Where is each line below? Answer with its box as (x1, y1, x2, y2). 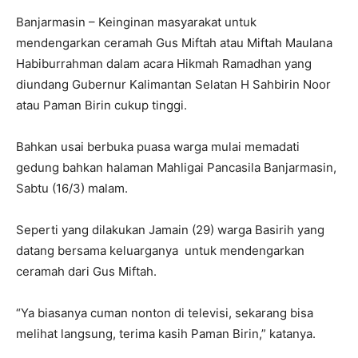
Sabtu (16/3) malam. (16, 181, 128, 197)
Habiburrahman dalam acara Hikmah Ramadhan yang (16, 56, 312, 72)
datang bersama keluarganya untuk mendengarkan (16, 243, 304, 259)
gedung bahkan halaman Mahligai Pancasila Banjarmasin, (16, 160, 336, 176)
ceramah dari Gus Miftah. (16, 264, 157, 280)
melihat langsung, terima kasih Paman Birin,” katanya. (16, 326, 316, 342)
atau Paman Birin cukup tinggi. (16, 97, 187, 113)
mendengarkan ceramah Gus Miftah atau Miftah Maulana (16, 35, 332, 51)
